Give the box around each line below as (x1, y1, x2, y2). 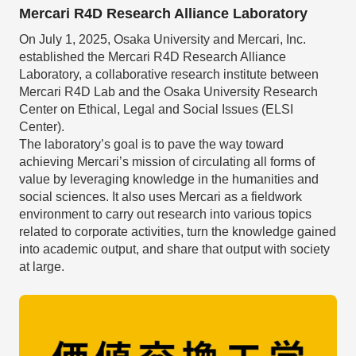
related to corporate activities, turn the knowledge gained (18, 224, 336, 238)
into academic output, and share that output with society (18, 242, 330, 256)
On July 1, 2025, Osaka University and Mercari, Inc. (18, 32, 306, 46)
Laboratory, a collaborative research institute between (18, 67, 319, 81)
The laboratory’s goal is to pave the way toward (18, 137, 284, 151)
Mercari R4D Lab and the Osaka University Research (18, 84, 318, 99)
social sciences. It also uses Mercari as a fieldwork (18, 189, 302, 203)
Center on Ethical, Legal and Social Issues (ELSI (18, 102, 293, 116)
